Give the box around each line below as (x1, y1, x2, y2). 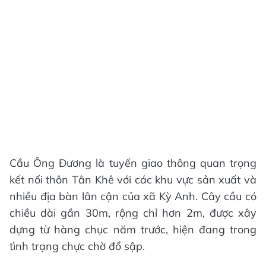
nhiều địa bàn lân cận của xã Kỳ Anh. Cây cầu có (9, 189, 256, 203)
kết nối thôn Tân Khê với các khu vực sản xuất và (9, 172, 256, 186)
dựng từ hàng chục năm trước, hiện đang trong (9, 222, 256, 236)
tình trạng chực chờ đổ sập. (9, 239, 145, 253)
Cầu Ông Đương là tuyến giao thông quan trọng (9, 156, 256, 170)
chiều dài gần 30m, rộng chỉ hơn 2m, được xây (9, 205, 256, 220)
